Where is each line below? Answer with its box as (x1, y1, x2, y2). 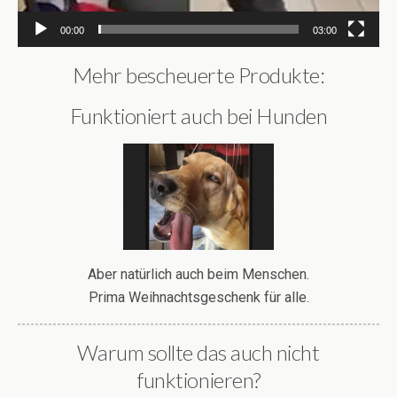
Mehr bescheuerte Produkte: (72, 62, 325, 89)
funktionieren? (136, 366, 261, 393)
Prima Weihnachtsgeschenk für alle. (88, 288, 309, 306)
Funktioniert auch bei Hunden (69, 103, 328, 129)
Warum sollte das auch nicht (77, 339, 320, 365)
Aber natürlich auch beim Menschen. (88, 265, 309, 283)
